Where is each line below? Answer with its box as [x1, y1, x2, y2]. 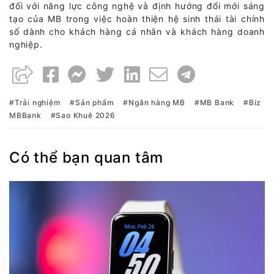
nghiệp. [9, 39, 43, 50]
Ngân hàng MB [128, 97, 185, 107]
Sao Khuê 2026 [56, 110, 116, 120]
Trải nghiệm [14, 97, 61, 107]
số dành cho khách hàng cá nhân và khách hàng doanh [9, 26, 265, 37]
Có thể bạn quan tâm [9, 148, 164, 166]
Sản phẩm [75, 97, 114, 107]
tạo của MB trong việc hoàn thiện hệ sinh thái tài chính [9, 13, 265, 24]
